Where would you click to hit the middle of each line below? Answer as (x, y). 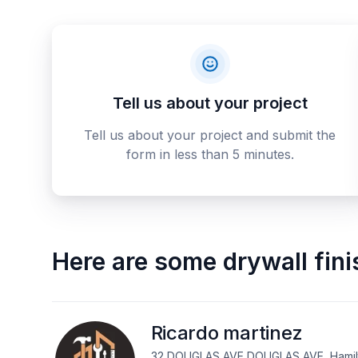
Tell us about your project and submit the (210, 135)
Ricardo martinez (227, 333)
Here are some (134, 261)
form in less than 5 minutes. (210, 154)
